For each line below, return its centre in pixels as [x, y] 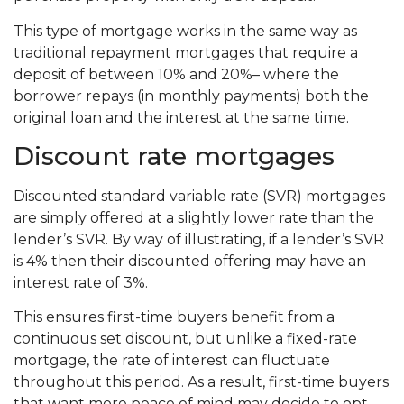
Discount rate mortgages [174, 156]
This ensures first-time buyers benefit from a [174, 317]
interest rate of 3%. [81, 283]
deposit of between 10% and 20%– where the [176, 74]
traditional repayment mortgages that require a [186, 52]
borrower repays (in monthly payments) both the [191, 96]
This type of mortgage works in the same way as [185, 31]
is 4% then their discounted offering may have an [190, 262]
